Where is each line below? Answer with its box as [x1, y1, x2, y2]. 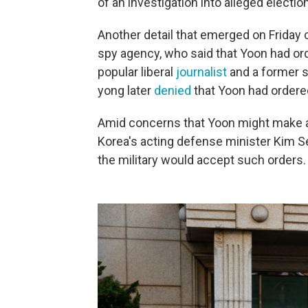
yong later [98, 83, 154, 98]
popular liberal [98, 65, 176, 79]
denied [154, 83, 191, 98]
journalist [176, 65, 227, 79]
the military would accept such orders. [98, 153, 306, 167]
